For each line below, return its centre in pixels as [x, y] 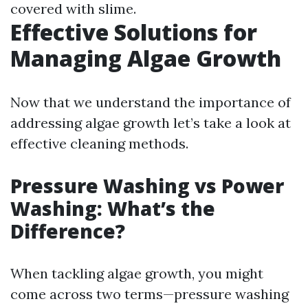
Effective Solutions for [134, 32]
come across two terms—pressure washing [150, 294]
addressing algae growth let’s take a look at [151, 123]
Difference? [68, 231]
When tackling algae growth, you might [137, 273]
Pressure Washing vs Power [147, 186]
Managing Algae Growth [146, 58]
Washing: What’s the [113, 208]
